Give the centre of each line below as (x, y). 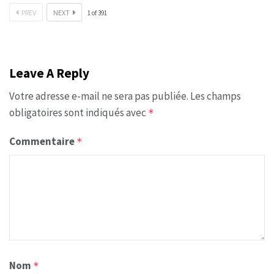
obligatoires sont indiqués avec (79, 112)
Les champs (216, 96)
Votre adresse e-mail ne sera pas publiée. (99, 96)
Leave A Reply (49, 73)
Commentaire (43, 141)
